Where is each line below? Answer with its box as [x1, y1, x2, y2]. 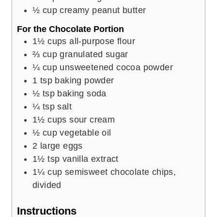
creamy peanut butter [60, 5, 146, 15]
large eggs [40, 141, 83, 151]
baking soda [57, 89, 107, 98]
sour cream [69, 115, 115, 124]
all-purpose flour [69, 36, 136, 46]
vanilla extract [62, 154, 119, 164]
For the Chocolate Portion [17, 24, 124, 34]
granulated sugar [60, 49, 128, 59]
